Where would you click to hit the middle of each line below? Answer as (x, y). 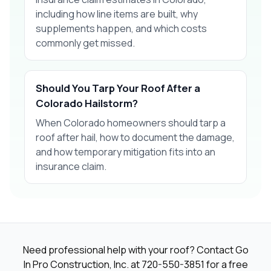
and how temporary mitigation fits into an (126, 152)
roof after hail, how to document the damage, (135, 137)
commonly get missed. (85, 43)
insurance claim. (71, 166)
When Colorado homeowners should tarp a (131, 122)
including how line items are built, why (117, 14)
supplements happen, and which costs (121, 28)
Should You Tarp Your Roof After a (118, 88)
